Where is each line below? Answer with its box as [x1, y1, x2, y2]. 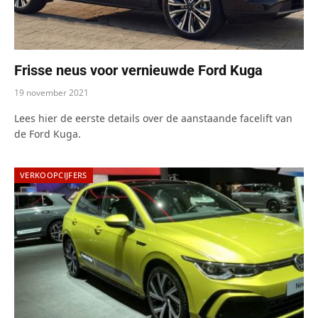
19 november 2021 [14, 87, 89, 99]
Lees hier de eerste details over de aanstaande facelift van [14, 111, 292, 126]
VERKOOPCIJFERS [20, 170, 87, 181]
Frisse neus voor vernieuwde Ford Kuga [14, 62, 263, 79]
